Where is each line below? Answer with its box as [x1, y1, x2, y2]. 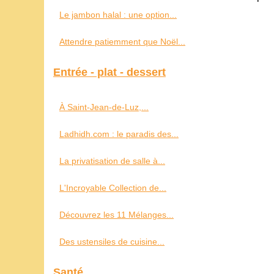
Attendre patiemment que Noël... [59, 37, 185, 46]
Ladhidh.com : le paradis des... [59, 129, 179, 139]
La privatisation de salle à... [59, 156, 165, 166]
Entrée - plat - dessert [53, 66, 166, 78]
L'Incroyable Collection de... [59, 183, 166, 193]
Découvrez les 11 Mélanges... [59, 210, 174, 220]
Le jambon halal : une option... [59, 10, 177, 20]
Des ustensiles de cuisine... [59, 237, 165, 246]
